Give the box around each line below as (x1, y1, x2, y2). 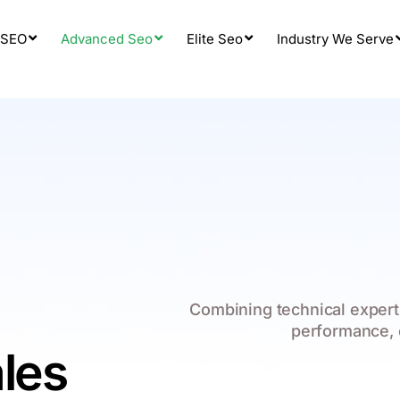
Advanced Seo (61, 29, 154, 47)
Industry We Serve (277, 29, 395, 47)
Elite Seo (187, 29, 244, 47)
